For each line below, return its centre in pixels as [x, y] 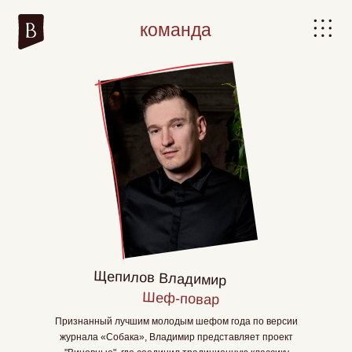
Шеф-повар [181, 299]
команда [153, 26]
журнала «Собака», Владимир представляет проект [176, 337]
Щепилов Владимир [160, 278]
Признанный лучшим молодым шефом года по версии [176, 321]
